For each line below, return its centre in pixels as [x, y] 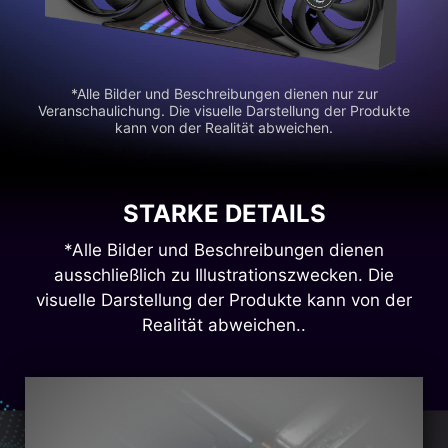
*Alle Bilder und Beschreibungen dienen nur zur [224, 94]
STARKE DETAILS [224, 213]
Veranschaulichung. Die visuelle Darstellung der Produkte [224, 111]
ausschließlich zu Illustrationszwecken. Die [224, 274]
